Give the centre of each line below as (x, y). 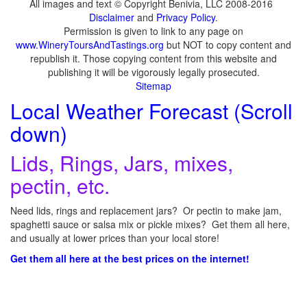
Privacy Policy (186, 17)
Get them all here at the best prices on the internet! (130, 258)
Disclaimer (112, 17)
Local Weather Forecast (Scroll (151, 110)
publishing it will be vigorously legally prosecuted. (153, 72)
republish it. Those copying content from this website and (153, 58)
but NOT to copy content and (228, 44)
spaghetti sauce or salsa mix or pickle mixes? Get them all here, (150, 224)
